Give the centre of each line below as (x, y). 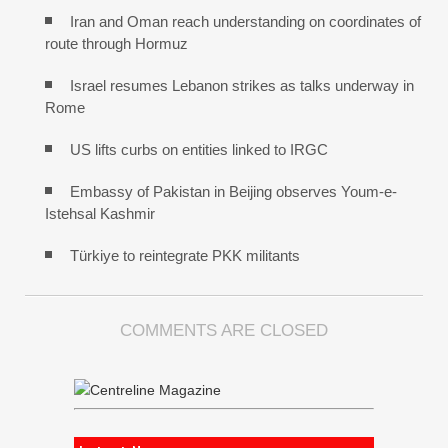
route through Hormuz (116, 44)
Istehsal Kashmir (100, 214)
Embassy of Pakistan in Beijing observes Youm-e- (233, 192)
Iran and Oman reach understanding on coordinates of (245, 22)
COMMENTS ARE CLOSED (224, 331)
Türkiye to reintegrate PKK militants (185, 256)
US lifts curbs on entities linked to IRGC (199, 150)
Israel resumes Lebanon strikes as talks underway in (242, 86)
